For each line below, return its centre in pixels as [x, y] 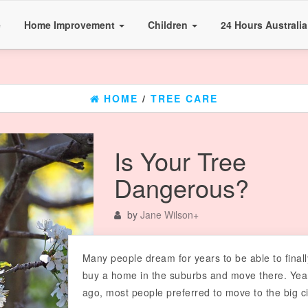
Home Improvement [71, 25]
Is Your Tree [180, 161]
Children [169, 25]
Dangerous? [181, 187]
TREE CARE [184, 98]
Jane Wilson [166, 214]
